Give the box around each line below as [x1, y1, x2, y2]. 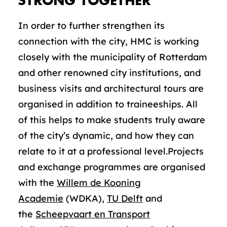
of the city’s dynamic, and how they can [18, 130, 194, 141]
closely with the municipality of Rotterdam [18, 51, 207, 63]
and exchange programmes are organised [18, 161, 205, 173]
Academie [18, 193, 63, 204]
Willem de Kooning [57, 177, 141, 188]
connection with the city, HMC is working [18, 35, 199, 47]
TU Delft [107, 193, 143, 204]
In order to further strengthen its [18, 20, 165, 31]
